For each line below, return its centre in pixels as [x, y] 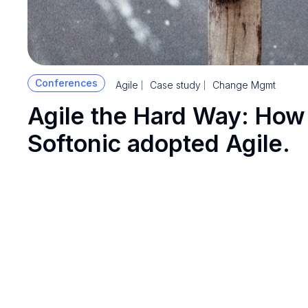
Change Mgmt [244, 85]
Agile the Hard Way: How [166, 115]
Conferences [66, 82]
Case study [175, 85]
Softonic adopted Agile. [159, 143]
